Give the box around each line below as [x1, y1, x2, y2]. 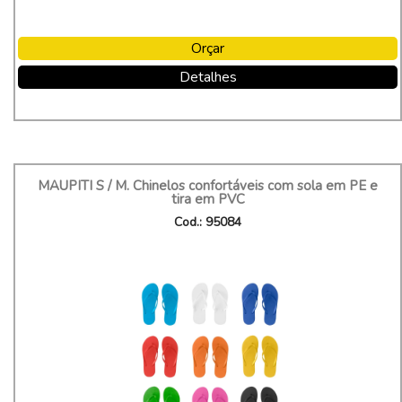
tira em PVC [170, 190, 245, 208]
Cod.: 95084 [174, 214, 241, 231]
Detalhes [179, 67, 237, 87]
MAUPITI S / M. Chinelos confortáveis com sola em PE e [38, 177, 378, 195]
